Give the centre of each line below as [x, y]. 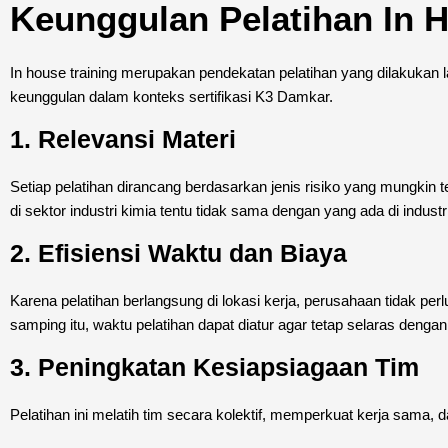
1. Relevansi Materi [123, 138]
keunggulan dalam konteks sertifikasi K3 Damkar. [171, 96]
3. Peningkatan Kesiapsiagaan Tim [214, 366]
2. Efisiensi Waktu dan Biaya [178, 252]
